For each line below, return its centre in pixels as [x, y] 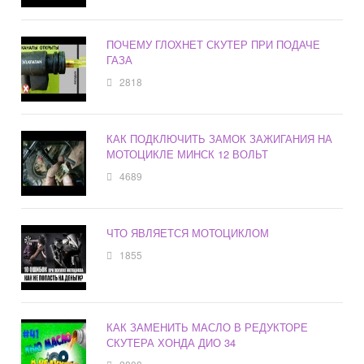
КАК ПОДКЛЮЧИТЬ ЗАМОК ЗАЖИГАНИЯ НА [220, 139]
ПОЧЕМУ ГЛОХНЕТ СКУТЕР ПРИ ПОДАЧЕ [214, 45]
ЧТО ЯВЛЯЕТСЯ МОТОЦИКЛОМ [188, 233]
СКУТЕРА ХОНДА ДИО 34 [171, 343]
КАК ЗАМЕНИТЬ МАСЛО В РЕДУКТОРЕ [208, 327]
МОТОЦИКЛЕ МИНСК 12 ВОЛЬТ [188, 154]
